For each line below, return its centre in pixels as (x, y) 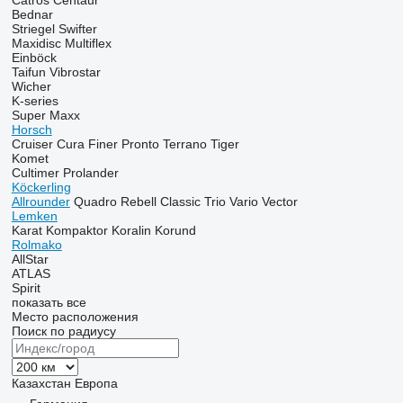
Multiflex (88, 43)
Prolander (90, 173)
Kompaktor (76, 230)
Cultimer (35, 173)
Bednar (32, 14)
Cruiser (32, 144)
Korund (175, 230)
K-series (35, 101)
